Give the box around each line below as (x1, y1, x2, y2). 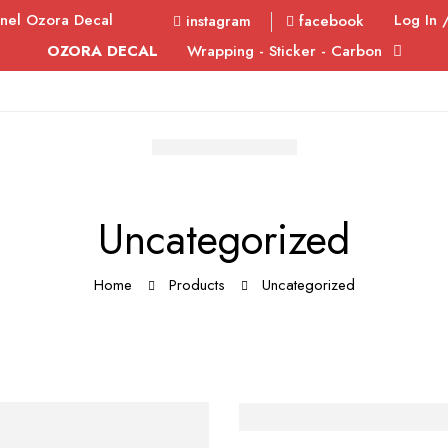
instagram (185, 10, 251, 33)
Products (168, 274, 225, 296)
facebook (298, 10, 364, 33)
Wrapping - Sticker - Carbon (181, 40, 382, 62)
